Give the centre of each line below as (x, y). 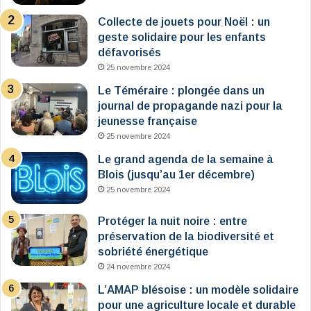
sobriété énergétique (153, 252)
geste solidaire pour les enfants (182, 37)
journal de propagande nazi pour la (190, 106)
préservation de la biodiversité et (186, 237)
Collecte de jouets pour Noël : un (184, 22)
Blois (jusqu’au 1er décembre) (176, 175)
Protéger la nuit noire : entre (173, 221)
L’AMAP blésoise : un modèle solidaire (198, 290)
